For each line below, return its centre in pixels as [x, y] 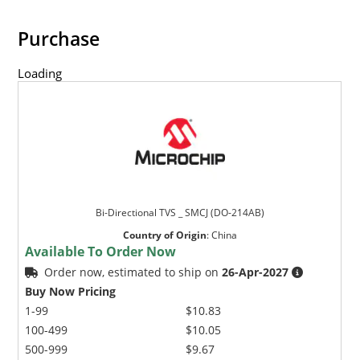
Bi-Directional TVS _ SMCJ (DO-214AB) [180, 212]
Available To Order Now [101, 251]
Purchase [59, 38]
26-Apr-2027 [256, 272]
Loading [40, 73]
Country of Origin [164, 235]
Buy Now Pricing [71, 291]
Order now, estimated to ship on [133, 272]
